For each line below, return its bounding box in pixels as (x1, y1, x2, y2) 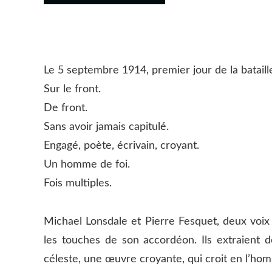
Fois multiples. (44, 178, 112, 189)
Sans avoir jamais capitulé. (44, 121, 169, 132)
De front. (44, 103, 87, 114)
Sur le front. (44, 84, 101, 95)
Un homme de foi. (44, 159, 130, 170)
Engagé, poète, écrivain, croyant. (44, 140, 199, 151)
